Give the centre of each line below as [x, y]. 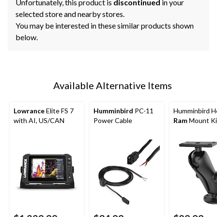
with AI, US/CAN [39, 121]
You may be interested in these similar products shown [105, 26]
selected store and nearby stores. [70, 14]
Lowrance [29, 111]
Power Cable [113, 121]
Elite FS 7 [59, 111]
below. [27, 37]
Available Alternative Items [112, 85]
